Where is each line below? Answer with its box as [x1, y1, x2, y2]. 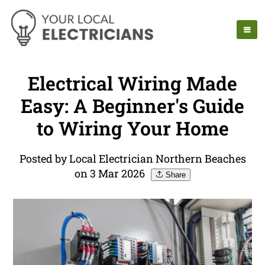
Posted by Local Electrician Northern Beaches [19, 151, 246, 166]
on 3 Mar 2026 [75, 166, 145, 181]
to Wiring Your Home [36, 115, 229, 141]
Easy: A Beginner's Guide [21, 93, 244, 119]
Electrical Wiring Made [28, 70, 237, 96]
